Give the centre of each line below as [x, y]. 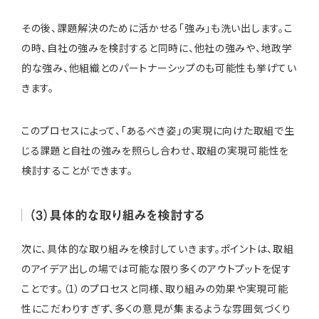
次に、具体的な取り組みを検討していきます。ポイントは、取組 [158, 248]
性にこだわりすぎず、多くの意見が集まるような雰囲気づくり [156, 308]
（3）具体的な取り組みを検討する [117, 215]
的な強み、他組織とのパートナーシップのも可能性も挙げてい [159, 67]
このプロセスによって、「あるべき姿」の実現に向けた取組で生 [158, 130]
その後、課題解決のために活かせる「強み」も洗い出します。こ [157, 27]
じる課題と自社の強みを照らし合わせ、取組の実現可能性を [155, 150]
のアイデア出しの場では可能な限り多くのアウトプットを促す [157, 268]
